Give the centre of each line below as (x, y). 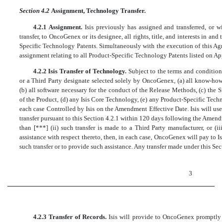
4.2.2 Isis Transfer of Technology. (81, 71)
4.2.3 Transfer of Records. (71, 217)
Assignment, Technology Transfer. (98, 11)
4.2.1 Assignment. (59, 27)
